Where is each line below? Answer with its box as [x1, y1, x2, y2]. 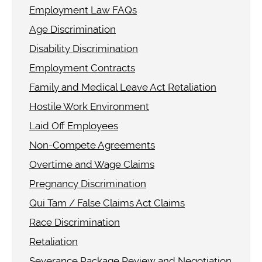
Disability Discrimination [29, 43, 138, 54]
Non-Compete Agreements [29, 139, 155, 151]
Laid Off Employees [29, 120, 118, 132]
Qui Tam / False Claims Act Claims [29, 197, 185, 209]
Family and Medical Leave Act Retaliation [29, 81, 216, 93]
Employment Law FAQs [29, 4, 137, 16]
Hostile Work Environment [29, 101, 149, 112]
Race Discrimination [29, 216, 120, 228]
